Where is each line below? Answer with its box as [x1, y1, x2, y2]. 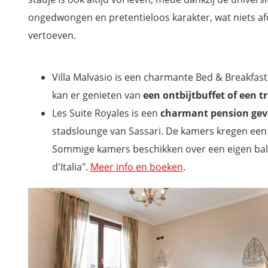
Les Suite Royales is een [52, 106, 160, 120]
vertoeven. [28, 29, 76, 42]
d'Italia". [52, 160, 90, 174]
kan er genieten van [52, 89, 141, 102]
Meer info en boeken [90, 160, 183, 174]
